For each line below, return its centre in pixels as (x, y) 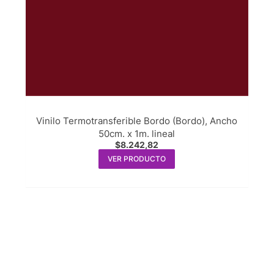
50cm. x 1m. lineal (137, 134)
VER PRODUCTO (137, 159)
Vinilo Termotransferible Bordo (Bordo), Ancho (137, 121)
